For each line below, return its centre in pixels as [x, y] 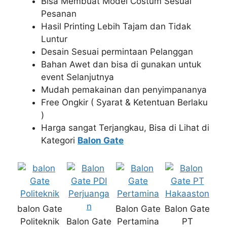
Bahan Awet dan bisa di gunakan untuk [121, 64]
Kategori [59, 140]
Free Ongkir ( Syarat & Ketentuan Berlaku [124, 102]
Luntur [54, 39]
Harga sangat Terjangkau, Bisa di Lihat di [125, 127]
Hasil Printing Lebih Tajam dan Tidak [116, 26]
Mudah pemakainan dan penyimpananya [124, 89]
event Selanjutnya [78, 77]
